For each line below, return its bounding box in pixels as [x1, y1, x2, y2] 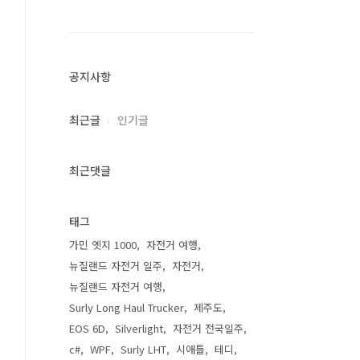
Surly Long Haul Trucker [69, 300, 184, 315]
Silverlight [115, 321, 163, 336]
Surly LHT [121, 342, 166, 357]
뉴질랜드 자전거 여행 [69, 279, 162, 294]
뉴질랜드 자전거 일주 [69, 258, 162, 273]
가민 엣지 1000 [69, 237, 137, 252]
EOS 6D [69, 321, 105, 336]
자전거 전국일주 [173, 321, 243, 336]
